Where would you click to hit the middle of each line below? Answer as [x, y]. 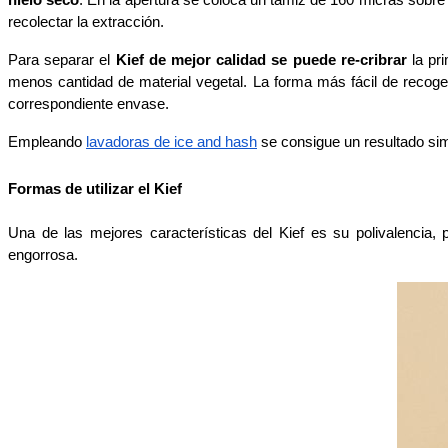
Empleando [47, 142]
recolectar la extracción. [88, 22]
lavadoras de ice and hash [171, 142]
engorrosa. [45, 255]
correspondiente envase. [90, 104]
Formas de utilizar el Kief [95, 189]
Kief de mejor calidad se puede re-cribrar [258, 60]
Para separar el [59, 60]
